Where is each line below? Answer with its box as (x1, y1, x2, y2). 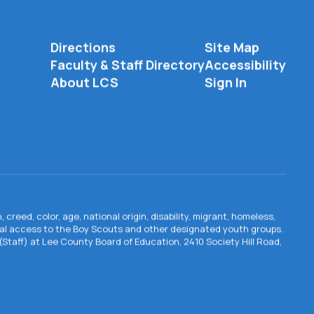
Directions (50, 39, 116, 56)
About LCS (50, 74, 118, 91)
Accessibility (204, 56, 286, 74)
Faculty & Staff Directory (50, 56, 205, 74)
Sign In (204, 74, 247, 91)
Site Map (204, 39, 259, 56)
